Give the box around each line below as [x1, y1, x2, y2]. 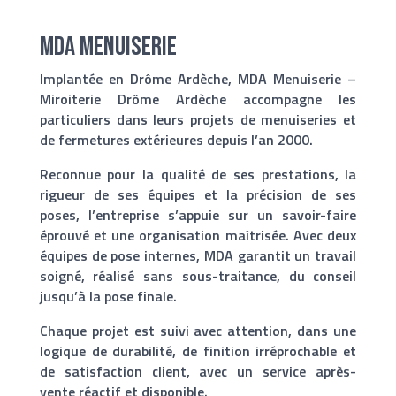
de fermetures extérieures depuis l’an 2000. [39, 129, 313, 151]
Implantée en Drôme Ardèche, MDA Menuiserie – [39, 68, 357, 90]
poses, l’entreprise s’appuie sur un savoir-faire [39, 204, 357, 226]
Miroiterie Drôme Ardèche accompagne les [39, 88, 357, 110]
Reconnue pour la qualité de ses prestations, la [39, 164, 357, 186]
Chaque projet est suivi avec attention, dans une [39, 320, 357, 342]
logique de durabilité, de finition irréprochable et [39, 340, 357, 362]
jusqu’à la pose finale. [39, 286, 177, 308]
